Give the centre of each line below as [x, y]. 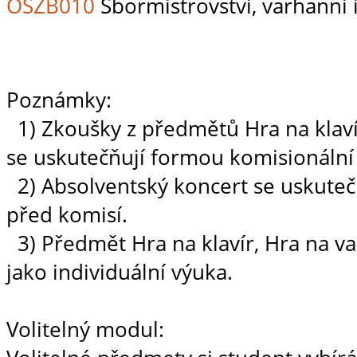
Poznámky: [59, 100]
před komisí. [67, 215]
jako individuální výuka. [120, 272]
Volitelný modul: [85, 330]
